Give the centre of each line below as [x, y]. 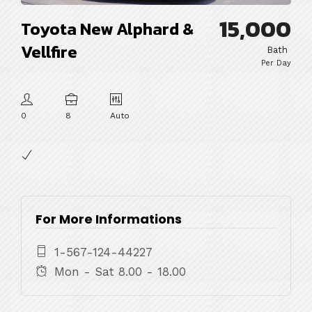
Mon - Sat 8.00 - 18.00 [120, 271]
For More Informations [109, 219]
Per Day [276, 63]
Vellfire [49, 52]
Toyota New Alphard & [107, 29]
